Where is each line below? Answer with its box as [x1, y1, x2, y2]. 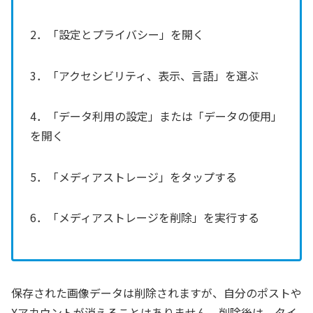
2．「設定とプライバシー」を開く [30, 26, 204, 43]
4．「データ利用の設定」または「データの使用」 [30, 108, 282, 125]
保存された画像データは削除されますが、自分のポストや [11, 284, 302, 301]
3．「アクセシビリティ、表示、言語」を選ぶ [30, 66, 259, 84]
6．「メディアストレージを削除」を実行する [30, 208, 259, 226]
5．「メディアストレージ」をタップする [30, 168, 237, 185]
